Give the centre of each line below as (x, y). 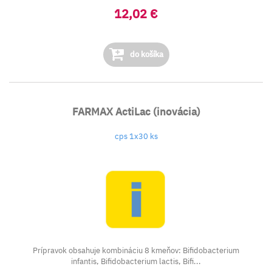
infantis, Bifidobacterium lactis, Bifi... (136, 261)
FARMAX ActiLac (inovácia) (136, 112)
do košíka (145, 54)
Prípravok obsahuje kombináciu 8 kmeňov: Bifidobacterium (136, 250)
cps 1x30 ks (136, 136)
